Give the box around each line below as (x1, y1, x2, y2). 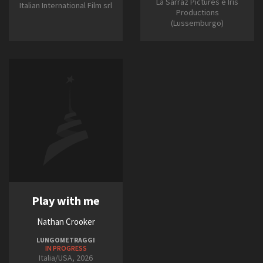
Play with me (32, 193, 100, 208)
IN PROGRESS (45, 244, 87, 253)
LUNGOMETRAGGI (36, 235, 95, 245)
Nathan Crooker (36, 216, 95, 228)
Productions (176, 7, 219, 18)
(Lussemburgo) (171, 18, 224, 29)
